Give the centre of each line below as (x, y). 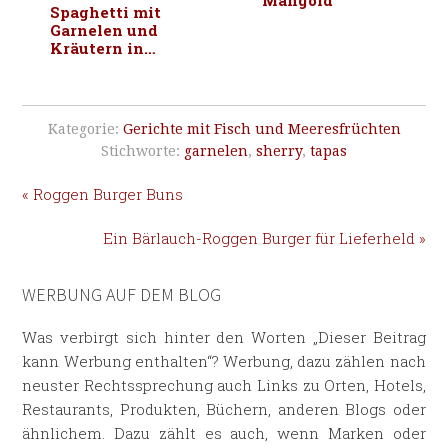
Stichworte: (142, 151)
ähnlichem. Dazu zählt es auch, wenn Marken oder (224, 433)
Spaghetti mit (106, 12)
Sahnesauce (98, 84)
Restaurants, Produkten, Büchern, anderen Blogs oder (224, 409)
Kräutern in (97, 48)
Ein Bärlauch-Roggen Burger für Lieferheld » (264, 238)
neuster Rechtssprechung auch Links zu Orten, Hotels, (224, 385)
